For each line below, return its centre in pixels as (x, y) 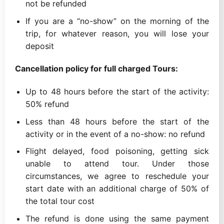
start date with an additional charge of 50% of (117, 189)
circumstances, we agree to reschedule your (117, 176)
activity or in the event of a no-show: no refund (115, 134)
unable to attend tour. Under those (117, 164)
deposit (39, 46)
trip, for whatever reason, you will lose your (117, 33)
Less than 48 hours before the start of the (117, 121)
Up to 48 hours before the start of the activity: (117, 92)
